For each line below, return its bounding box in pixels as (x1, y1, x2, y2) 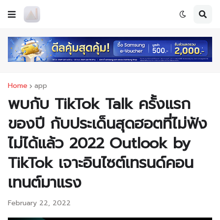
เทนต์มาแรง (8, 171, 82, 194)
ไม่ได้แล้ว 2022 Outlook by (8, 132, 191, 155)
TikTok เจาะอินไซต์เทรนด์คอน (8, 151, 193, 175)
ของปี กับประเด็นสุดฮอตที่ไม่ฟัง (8, 112, 207, 136)
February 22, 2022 (8, 198, 71, 209)
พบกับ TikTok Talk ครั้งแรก (8, 92, 191, 116)
